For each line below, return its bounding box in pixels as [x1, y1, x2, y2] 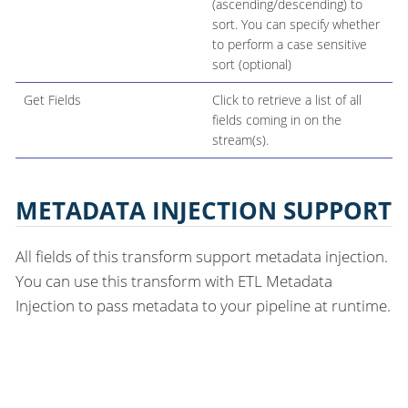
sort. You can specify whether [211, 15, 380, 34]
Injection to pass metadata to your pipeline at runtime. [15, 294, 391, 316]
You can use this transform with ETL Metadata [15, 270, 332, 291]
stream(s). [211, 131, 269, 149]
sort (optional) [211, 56, 291, 74]
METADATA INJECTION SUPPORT [15, 194, 392, 226]
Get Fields [23, 91, 81, 109]
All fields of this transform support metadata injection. [15, 245, 388, 267]
